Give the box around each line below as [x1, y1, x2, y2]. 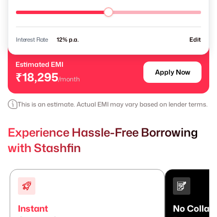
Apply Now [155, 67, 190, 77]
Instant [18, 201, 48, 215]
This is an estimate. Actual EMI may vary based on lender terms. [17, 99, 208, 108]
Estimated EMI [15, 59, 63, 69]
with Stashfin [8, 139, 81, 156]
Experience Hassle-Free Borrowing [8, 124, 198, 140]
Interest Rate [16, 35, 48, 44]
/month [58, 74, 80, 83]
